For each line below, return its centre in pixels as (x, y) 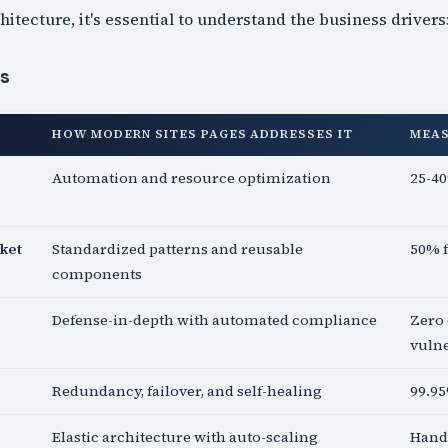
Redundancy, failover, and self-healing (187, 391)
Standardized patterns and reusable (178, 249)
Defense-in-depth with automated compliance (215, 320)
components (97, 274)
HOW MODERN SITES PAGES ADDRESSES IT (202, 134)
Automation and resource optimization (192, 178)
